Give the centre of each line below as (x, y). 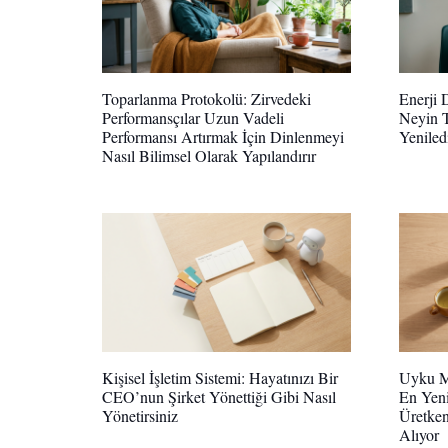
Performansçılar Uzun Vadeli (193, 118)
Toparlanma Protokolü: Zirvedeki (206, 99)
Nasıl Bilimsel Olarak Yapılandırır (209, 156)
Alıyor (419, 435)
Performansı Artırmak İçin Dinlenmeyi (223, 137)
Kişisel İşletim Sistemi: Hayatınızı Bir (220, 378)
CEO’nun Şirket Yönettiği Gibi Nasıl (219, 397)
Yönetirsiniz (140, 416)
